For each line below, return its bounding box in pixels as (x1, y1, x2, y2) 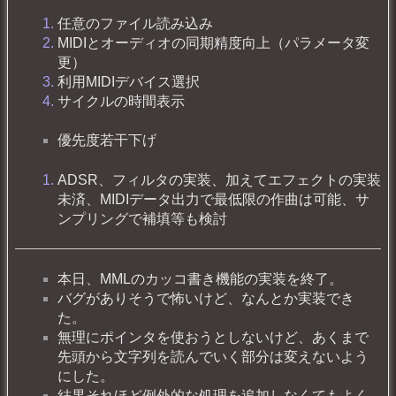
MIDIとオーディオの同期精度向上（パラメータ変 (57, 34, 369, 50)
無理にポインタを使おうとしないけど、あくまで (57, 330, 369, 346)
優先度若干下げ (57, 133, 156, 148)
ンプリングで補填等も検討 (57, 210, 227, 226)
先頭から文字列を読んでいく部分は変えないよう (57, 349, 369, 365)
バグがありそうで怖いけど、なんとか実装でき (57, 291, 354, 307)
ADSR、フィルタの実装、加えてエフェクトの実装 (57, 171, 381, 187)
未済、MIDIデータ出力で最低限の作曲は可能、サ (57, 191, 369, 207)
